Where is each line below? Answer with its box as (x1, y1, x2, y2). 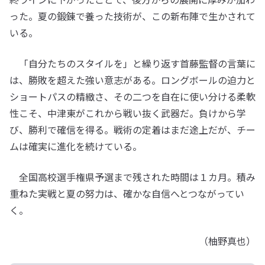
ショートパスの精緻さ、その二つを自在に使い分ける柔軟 (9, 89, 256, 104)
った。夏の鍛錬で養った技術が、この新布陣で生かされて (9, 8, 256, 23)
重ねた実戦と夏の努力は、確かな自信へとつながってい (9, 186, 244, 201)
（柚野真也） (199, 233, 256, 248)
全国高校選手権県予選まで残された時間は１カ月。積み (9, 169, 256, 184)
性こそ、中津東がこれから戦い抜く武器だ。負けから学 (9, 105, 246, 120)
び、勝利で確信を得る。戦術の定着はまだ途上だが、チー (9, 122, 256, 137)
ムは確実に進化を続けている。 (9, 138, 142, 153)
